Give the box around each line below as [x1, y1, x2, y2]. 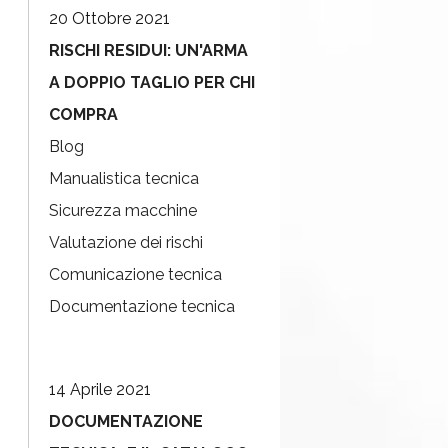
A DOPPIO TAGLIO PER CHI [49, 73, 255, 92]
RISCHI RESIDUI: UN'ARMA [49, 41, 248, 60]
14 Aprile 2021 [49, 380, 151, 399]
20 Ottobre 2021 [49, 9, 170, 28]
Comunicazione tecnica [49, 265, 222, 284]
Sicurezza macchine [49, 201, 197, 220]
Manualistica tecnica [49, 169, 199, 188]
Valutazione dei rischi [49, 233, 203, 252]
